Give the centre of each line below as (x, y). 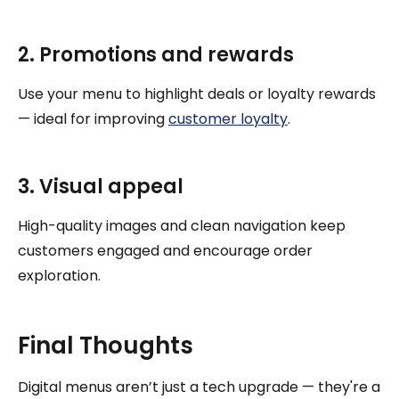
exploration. (59, 275)
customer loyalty (228, 118)
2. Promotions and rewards (156, 54)
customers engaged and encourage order (165, 250)
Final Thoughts (106, 345)
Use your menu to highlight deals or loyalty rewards (197, 94)
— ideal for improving (93, 118)
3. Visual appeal (101, 186)
